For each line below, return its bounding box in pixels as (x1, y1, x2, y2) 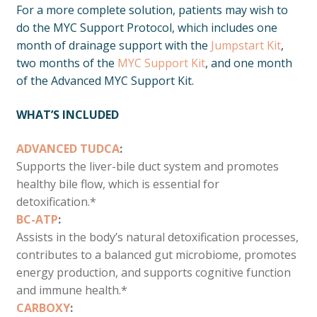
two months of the (16, 55, 117, 71)
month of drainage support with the (16, 38, 211, 54)
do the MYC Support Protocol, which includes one (16, 20, 277, 36)
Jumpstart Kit (210, 38, 281, 54)
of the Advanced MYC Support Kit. (16, 73, 194, 89)
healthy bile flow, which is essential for (16, 175, 219, 192)
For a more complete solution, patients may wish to (16, 2, 288, 18)
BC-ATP (16, 211, 58, 227)
